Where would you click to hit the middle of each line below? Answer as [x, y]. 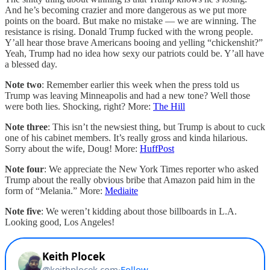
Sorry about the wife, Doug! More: [72, 148]
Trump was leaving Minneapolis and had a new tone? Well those [127, 95]
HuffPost [157, 148]
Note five [23, 211]
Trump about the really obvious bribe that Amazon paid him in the [130, 180]
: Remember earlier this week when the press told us [140, 84]
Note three [26, 127]
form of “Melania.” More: [55, 190]
